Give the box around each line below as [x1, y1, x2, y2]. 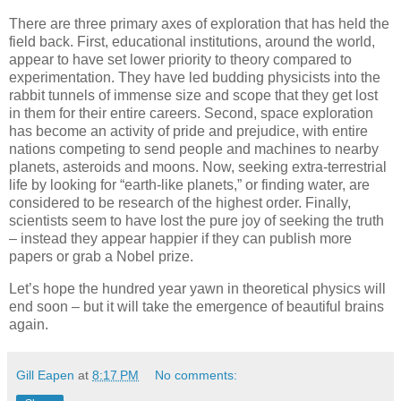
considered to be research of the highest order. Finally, [9, 194, 351, 210]
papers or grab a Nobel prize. [9, 248, 193, 264]
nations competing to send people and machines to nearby [9, 141, 379, 157]
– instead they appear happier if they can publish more [9, 230, 352, 246]
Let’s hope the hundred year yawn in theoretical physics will [9, 280, 386, 296]
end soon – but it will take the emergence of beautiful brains [9, 298, 384, 314]
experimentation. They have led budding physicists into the [9, 69, 380, 85]
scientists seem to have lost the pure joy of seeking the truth [9, 212, 384, 228]
